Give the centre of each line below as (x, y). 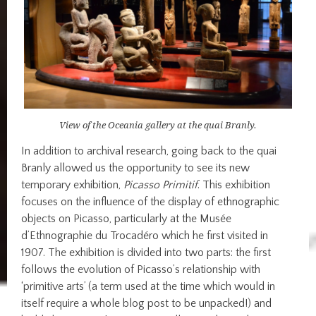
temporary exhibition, (73, 184)
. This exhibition (234, 184)
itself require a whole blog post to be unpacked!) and (147, 303)
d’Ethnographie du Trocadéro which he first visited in (145, 235)
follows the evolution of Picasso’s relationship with (141, 269)
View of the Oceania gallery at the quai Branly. (158, 125)
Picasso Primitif (161, 184)
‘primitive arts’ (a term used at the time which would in (148, 286)
